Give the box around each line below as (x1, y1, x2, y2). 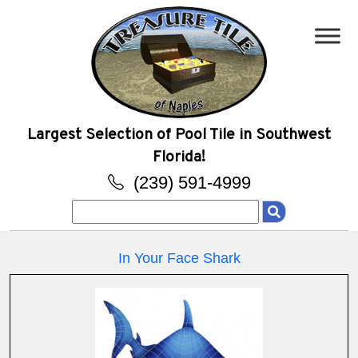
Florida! (153, 148, 205, 168)
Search (71, 200, 113, 218)
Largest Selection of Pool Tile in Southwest (27, 125, 331, 145)
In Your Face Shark (117, 250, 241, 267)
